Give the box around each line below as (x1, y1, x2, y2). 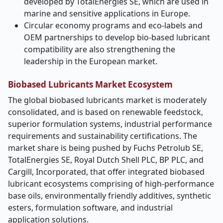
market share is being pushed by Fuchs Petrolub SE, (8, 142, 203, 153)
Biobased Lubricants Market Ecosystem (8, 79, 173, 90)
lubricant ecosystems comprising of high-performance (8, 178, 214, 189)
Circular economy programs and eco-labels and (24, 20, 203, 31)
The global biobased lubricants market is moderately (8, 95, 207, 106)
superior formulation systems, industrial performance (8, 118, 212, 129)
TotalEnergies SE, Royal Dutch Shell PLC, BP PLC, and (8, 154, 204, 165)
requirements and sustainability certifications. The (8, 130, 197, 141)
